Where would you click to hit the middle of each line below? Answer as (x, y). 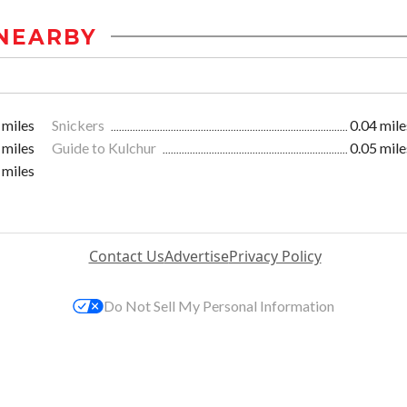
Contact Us (126, 256)
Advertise (196, 256)
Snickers (79, 124)
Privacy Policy (275, 256)
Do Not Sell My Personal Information (219, 305)
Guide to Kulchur (105, 147)
